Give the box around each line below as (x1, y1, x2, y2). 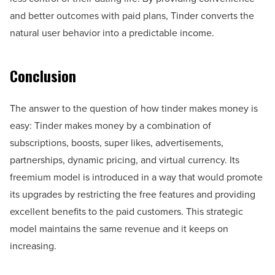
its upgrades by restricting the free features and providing (10, 187, 255, 201)
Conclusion (10, 64, 76, 87)
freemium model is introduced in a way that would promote (10, 169, 263, 184)
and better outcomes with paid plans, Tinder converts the (10, 8, 254, 23)
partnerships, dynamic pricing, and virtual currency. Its (10, 152, 239, 167)
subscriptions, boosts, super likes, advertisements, (10, 135, 223, 150)
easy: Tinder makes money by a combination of (10, 118, 211, 133)
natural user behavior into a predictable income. (10, 25, 214, 40)
